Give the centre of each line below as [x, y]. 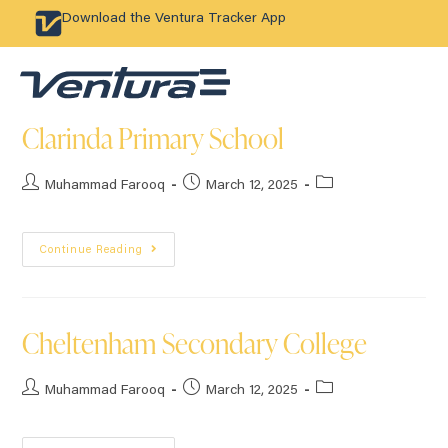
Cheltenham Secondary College [195, 342]
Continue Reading [91, 250]
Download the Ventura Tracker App [174, 19]
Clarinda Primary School [153, 137]
